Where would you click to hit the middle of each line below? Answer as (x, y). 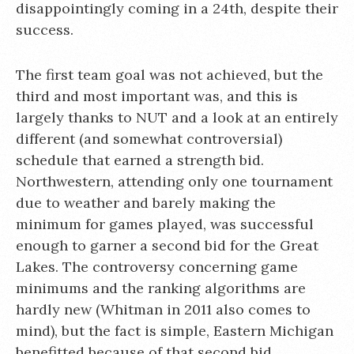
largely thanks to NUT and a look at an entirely (177, 117)
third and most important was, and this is (157, 96)
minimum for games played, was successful (165, 224)
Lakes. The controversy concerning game (157, 266)
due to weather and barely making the (146, 202)
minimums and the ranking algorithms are (161, 288)
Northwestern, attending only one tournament (174, 181)
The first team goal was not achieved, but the (169, 74)
